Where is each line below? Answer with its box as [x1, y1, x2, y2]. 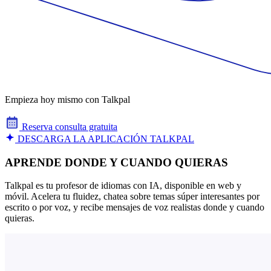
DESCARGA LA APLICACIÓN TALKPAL [15, 133, 194, 144]
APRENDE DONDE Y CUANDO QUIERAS [5, 155, 228, 169]
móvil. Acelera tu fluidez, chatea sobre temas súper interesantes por [5, 191, 260, 202]
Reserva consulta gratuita [19, 121, 117, 132]
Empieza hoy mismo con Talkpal [5, 94, 130, 105]
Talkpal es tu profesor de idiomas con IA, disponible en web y [5, 180, 241, 191]
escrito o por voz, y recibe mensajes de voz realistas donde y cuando [5, 202, 264, 213]
